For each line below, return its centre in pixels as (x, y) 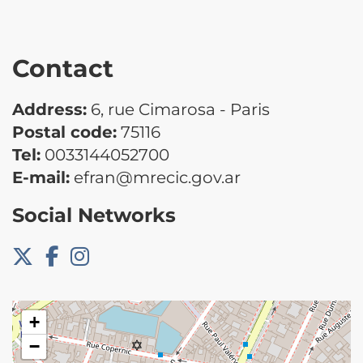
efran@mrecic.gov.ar (155, 177)
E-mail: (41, 177)
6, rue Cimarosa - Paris (178, 109)
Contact (63, 68)
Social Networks (94, 215)
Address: (49, 109)
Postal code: (64, 132)
